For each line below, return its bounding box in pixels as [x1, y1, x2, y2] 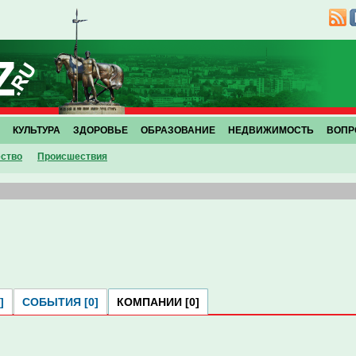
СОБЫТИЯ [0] [22, 296, 99, 308]
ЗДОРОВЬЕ [73, 125, 128, 136]
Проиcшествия [37, 151, 107, 162]
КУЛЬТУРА [13, 125, 60, 136]
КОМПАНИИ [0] [117, 296, 199, 308]
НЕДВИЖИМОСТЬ [228, 125, 314, 136]
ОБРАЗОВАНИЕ [141, 125, 215, 136]
